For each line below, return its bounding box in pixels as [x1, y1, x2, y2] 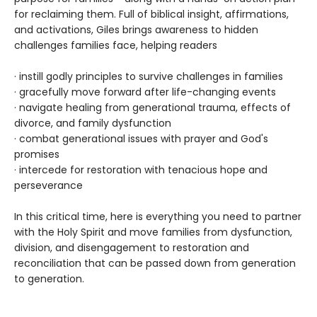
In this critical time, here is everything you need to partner [14, 209, 301, 224]
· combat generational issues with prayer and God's [14, 132, 268, 146]
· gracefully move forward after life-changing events [14, 85, 276, 100]
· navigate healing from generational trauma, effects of [14, 100, 291, 115]
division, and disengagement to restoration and [14, 241, 249, 255]
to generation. [14, 272, 84, 287]
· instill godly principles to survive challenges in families [14, 69, 283, 84]
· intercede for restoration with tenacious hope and [14, 163, 267, 178]
